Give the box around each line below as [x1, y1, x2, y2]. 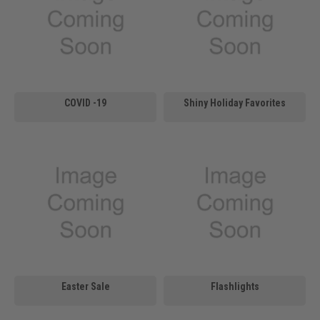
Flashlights [210, 280, 259, 292]
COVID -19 [64, 96, 106, 109]
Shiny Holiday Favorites [184, 96, 286, 109]
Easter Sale [61, 280, 110, 292]
